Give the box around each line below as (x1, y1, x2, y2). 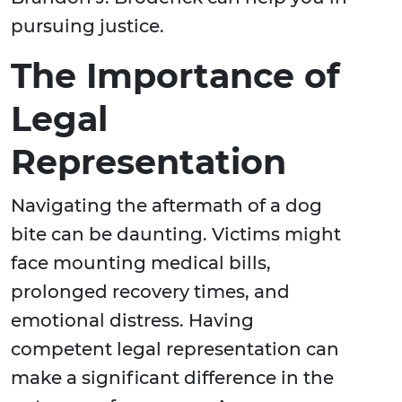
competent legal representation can (11, 338, 339, 361)
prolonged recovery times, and (11, 281, 290, 303)
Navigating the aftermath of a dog (11, 195, 322, 217)
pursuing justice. (11, 15, 164, 38)
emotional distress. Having (11, 310, 254, 332)
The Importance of (11, 55, 340, 98)
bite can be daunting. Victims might (11, 223, 341, 246)
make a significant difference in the (11, 367, 334, 389)
